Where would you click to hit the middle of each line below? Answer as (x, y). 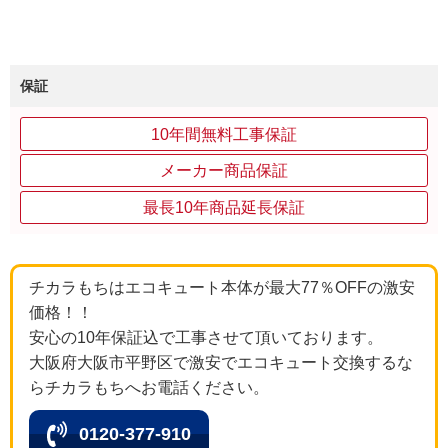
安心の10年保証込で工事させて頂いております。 (206, 338)
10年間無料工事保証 (224, 134)
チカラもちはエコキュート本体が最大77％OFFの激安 (222, 288)
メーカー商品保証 (224, 171)
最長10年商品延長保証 (224, 207)
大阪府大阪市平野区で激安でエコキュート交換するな (221, 363)
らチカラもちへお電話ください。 (149, 388)
